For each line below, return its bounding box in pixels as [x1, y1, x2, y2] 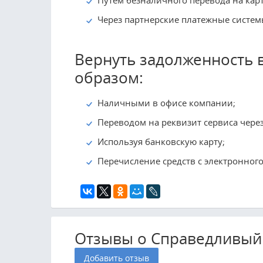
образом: [75, 67, 143, 88]
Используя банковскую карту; [97, 136, 225, 148]
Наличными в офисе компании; [97, 97, 235, 109]
